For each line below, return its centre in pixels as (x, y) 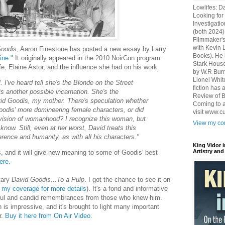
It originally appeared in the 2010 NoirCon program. (88, 58)
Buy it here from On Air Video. (49, 216)
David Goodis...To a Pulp (48, 180)
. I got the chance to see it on (127, 180)
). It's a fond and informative (127, 189)
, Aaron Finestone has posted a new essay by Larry (91, 49)
